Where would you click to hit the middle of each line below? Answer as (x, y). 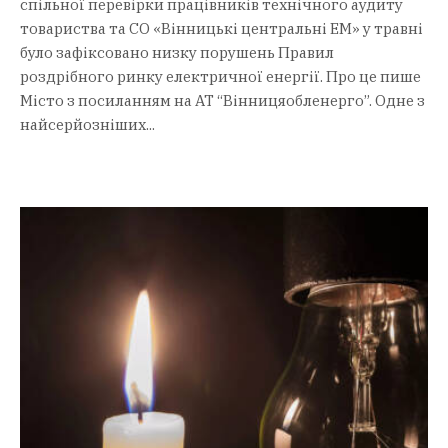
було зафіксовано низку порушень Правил (177, 52)
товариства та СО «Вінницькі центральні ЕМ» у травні (221, 28)
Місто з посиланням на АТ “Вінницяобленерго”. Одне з (222, 100)
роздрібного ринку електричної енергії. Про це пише (220, 76)
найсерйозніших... (87, 124)
